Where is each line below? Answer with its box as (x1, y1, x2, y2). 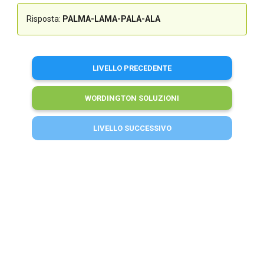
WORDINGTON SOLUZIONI (85, 94, 179, 103)
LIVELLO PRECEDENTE (93, 64, 171, 73)
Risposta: (26, 14, 62, 24)
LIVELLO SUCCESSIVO (93, 124, 171, 133)
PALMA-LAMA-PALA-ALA (62, 14, 160, 24)
